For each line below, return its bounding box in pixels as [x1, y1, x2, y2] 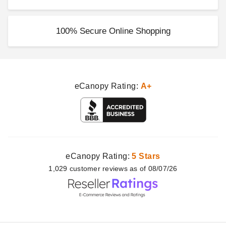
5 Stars [132, 152, 160, 160]
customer [69, 164, 103, 173]
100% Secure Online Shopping [55, 26, 171, 36]
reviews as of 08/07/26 [102, 164, 178, 173]
